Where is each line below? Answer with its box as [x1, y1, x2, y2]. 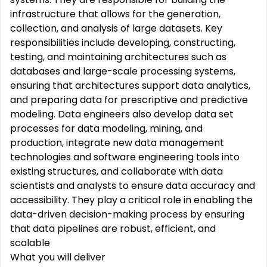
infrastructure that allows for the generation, [10, 7, 221, 21]
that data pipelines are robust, [10, 222, 155, 235]
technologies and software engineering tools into [10, 150, 240, 164]
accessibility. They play [10, 193, 120, 207]
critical [128, 193, 160, 207]
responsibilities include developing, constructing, [10, 36, 235, 49]
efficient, [155, 222, 195, 235]
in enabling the [181, 193, 253, 207]
